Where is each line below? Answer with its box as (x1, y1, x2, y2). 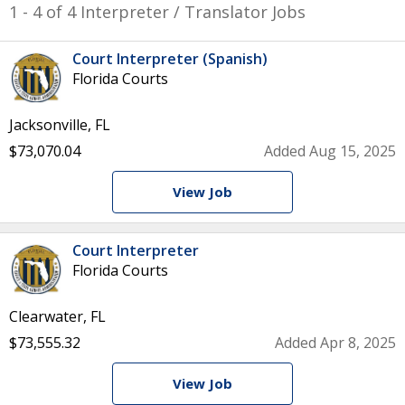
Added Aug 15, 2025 (264, 141, 396, 161)
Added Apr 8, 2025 (275, 333, 396, 353)
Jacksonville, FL (9, 115, 110, 135)
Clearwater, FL (9, 306, 106, 326)
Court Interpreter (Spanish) (72, 49, 268, 69)
